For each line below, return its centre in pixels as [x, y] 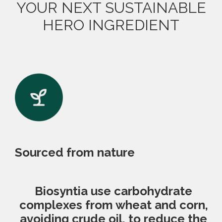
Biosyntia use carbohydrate [113, 191]
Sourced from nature [75, 153]
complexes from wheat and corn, [113, 205]
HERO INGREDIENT [111, 25]
